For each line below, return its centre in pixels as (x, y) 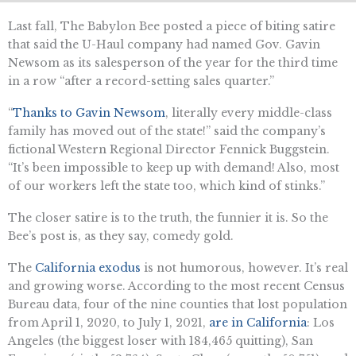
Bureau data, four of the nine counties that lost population (178, 304)
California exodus (88, 267)
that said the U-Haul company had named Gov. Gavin (164, 45)
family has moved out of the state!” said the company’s (167, 131)
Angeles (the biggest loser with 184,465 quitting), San (161, 341)
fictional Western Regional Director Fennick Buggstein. (169, 149)
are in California (258, 322)
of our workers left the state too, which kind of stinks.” (166, 186)
